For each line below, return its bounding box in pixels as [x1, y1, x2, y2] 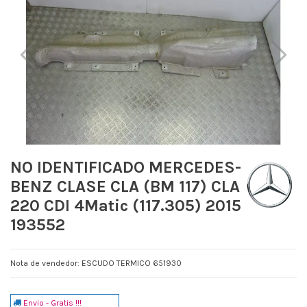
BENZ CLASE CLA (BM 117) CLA [10, 176, 240, 196]
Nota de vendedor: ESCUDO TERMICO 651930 [10, 258, 182, 269]
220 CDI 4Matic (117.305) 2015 [10, 195, 241, 215]
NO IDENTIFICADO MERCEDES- [10, 157, 241, 177]
